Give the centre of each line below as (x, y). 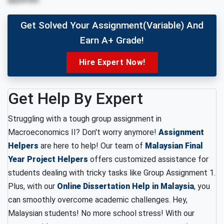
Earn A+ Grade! (112, 40)
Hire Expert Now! (112, 62)
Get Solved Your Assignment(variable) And (112, 25)
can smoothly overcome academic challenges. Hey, (98, 200)
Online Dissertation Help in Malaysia (125, 186)
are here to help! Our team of (92, 146)
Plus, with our (32, 186)
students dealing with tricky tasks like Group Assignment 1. (112, 173)
